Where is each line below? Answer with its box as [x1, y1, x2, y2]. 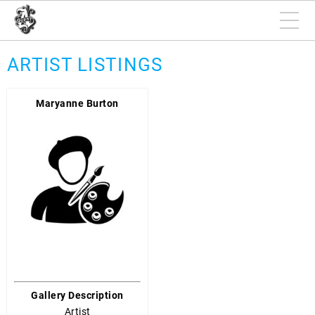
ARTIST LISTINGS [7, 54, 163, 75]
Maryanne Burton [36, 98, 119, 109]
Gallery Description [31, 290, 124, 301]
